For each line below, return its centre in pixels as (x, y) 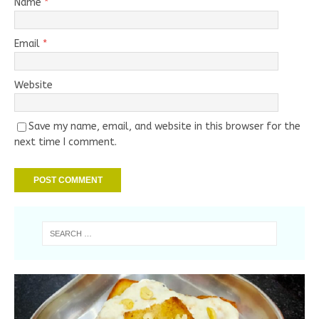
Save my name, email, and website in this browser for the (164, 127)
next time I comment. (66, 142)
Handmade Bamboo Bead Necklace (154, 302)
